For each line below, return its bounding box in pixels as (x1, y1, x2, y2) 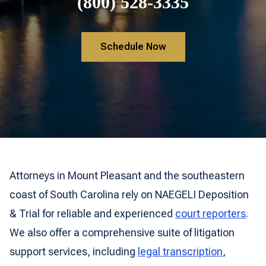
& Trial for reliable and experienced (9, 207, 175, 220)
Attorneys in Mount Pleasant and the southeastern (9, 169, 245, 182)
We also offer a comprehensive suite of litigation (9, 226, 235, 239)
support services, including (9, 245, 138, 258)
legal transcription (138, 245, 223, 258)
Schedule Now (100, 41, 166, 52)
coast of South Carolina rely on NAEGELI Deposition (9, 188, 249, 201)
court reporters (175, 207, 246, 220)
